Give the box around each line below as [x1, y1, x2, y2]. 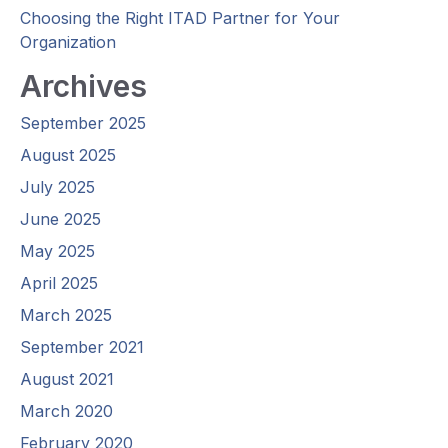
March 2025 [20, 305, 112, 326]
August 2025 [20, 145, 116, 166]
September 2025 [20, 113, 146, 134]
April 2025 [20, 273, 98, 294]
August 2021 [20, 369, 114, 390]
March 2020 [20, 401, 113, 422]
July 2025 [20, 177, 95, 198]
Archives [20, 68, 147, 105]
